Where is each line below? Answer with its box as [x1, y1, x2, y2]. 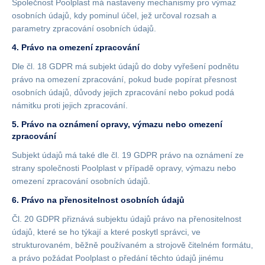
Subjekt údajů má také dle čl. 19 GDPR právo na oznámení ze [12, 150, 244, 160]
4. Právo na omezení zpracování [12, 43, 140, 52]
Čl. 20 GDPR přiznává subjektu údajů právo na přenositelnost [12, 214, 241, 224]
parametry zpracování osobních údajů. [12, 24, 156, 33]
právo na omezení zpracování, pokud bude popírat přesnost [12, 75, 237, 84]
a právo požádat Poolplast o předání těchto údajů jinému [12, 253, 224, 263]
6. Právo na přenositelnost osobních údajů [12, 195, 185, 205]
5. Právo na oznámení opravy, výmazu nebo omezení [12, 119, 222, 129]
